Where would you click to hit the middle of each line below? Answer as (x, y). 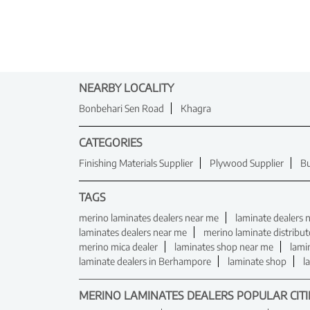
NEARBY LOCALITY (126, 88)
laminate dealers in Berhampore (145, 262)
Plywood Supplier (247, 163)
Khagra (196, 109)
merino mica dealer (118, 247)
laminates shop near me (224, 247)
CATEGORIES (111, 143)
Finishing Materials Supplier (136, 163)
